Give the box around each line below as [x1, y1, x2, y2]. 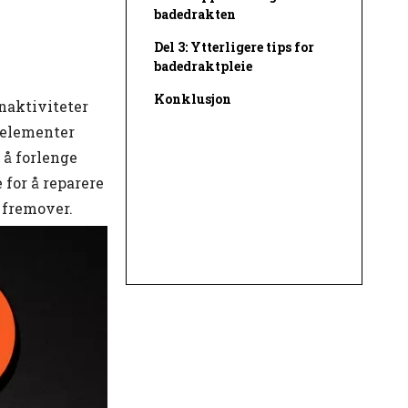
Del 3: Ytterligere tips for [154, 38, 314, 56]
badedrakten [154, 5, 236, 24]
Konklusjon [154, 90, 231, 108]
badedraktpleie [154, 57, 252, 76]
